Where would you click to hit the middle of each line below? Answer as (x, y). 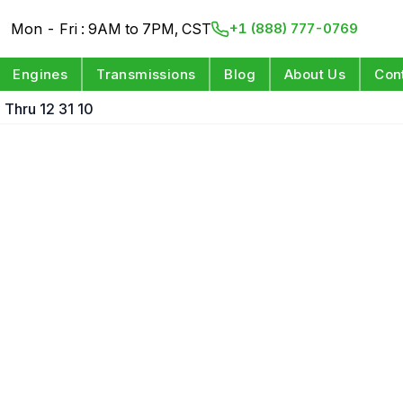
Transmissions (146, 74)
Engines (40, 74)
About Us (315, 74)
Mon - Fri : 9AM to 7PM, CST (112, 29)
